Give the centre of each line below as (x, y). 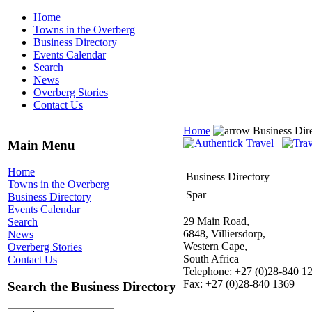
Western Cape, (215, 246)
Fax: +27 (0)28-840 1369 (239, 284)
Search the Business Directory (92, 287)
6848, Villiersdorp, (224, 234)
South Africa (211, 259)
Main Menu (41, 145)
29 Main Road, (216, 221)
